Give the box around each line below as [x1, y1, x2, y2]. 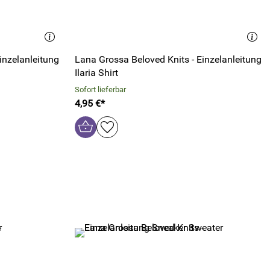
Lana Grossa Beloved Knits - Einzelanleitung [75, 54, 262, 65]
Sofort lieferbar [75, 85, 126, 94]
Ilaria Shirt [75, 67, 118, 78]
